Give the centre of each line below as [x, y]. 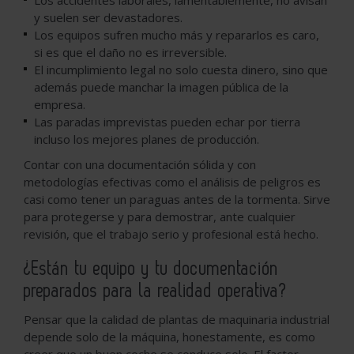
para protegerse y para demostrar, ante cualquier [160, 217]
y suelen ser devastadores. [108, 18]
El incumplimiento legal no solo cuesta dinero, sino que [181, 70]
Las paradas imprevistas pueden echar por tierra [167, 122]
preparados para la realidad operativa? [156, 292]
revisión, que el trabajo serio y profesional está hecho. [171, 234]
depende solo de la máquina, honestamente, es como [169, 337]
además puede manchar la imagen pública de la [161, 87]
